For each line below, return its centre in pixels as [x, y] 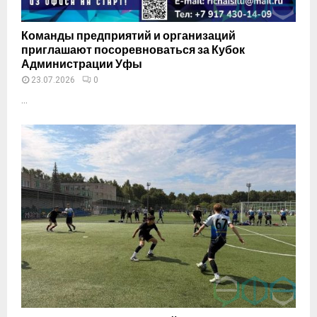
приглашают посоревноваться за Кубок [133, 50]
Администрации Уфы [82, 64]
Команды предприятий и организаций [128, 35]
